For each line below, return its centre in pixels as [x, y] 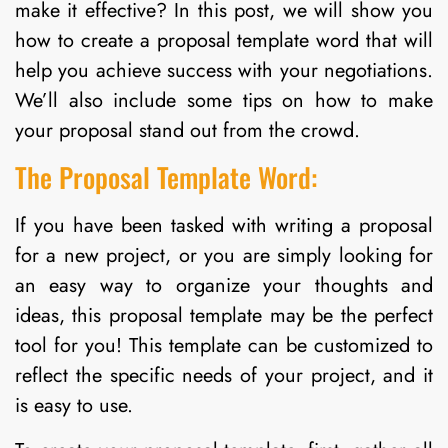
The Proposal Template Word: [166, 177]
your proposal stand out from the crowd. [187, 130]
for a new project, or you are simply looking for [224, 256]
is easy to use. [74, 406]
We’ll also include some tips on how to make [224, 100]
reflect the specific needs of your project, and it [224, 376]
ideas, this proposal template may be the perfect [224, 316]
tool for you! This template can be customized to [224, 346]
